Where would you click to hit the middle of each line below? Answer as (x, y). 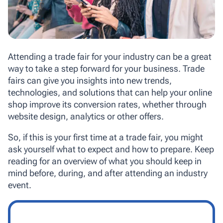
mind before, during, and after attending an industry (108, 173)
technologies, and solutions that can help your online (110, 92)
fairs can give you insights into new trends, (90, 80)
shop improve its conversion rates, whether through (107, 104)
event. (20, 185)
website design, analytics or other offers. (86, 116)
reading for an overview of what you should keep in (105, 161)
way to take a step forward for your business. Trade (106, 68)
